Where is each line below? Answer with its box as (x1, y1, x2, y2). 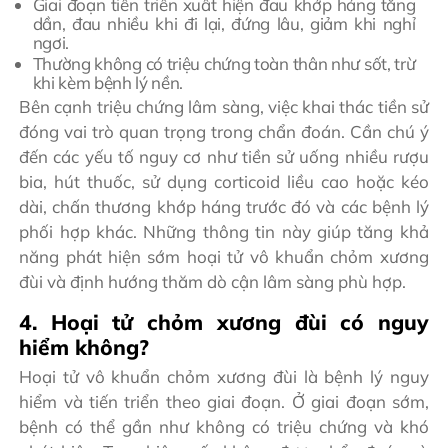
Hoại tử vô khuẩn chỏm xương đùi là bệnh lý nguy (19, 366, 429, 388)
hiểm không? (19, 333, 150, 360)
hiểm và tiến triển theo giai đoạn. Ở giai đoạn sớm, (19, 391, 429, 413)
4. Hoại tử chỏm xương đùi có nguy (19, 308, 429, 335)
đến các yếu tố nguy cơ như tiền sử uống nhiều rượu (19, 145, 429, 167)
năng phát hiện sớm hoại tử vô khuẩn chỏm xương (19, 245, 429, 267)
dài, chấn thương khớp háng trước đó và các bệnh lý (19, 195, 429, 217)
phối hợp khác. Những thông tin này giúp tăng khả (19, 220, 429, 242)
